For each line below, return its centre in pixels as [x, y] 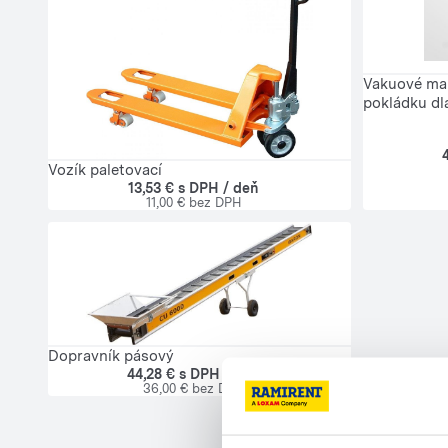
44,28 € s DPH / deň [193, 373]
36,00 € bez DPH [193, 388]
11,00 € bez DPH [193, 203]
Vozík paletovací [105, 170]
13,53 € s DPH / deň [193, 188]
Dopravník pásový [111, 355]
